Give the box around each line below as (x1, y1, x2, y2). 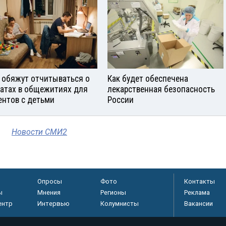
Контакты (184, 178, 215, 186)
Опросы (37, 178, 62, 186)
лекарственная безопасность (107, 84, 215, 95)
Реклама (184, 189, 210, 197)
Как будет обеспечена (107, 74, 188, 84)
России (107, 95, 134, 105)
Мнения (37, 189, 61, 197)
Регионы (100, 189, 126, 197)
